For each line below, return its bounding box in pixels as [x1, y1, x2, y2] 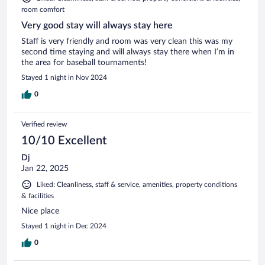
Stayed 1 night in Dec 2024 [21, 222, 106, 230]
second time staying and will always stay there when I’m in [21, 47, 234, 56]
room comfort [21, 5, 64, 13]
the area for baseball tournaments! [21, 58, 147, 67]
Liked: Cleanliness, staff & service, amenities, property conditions [37, 180, 237, 188]
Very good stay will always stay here [21, 20, 173, 30]
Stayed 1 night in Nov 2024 [21, 73, 107, 81]
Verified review [21, 120, 67, 128]
